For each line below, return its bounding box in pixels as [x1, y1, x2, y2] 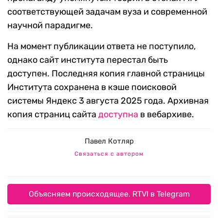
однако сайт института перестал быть [7, 54, 168, 66]
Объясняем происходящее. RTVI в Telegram [28, 189, 190, 199]
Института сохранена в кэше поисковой [7, 82, 177, 93]
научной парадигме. [7, 20, 93, 31]
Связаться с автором [74, 150, 144, 158]
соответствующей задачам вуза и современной [7, 6, 207, 18]
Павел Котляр [84, 137, 134, 146]
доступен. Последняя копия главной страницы [7, 68, 205, 79]
